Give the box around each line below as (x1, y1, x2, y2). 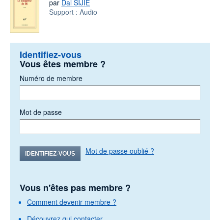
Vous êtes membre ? (20, 57, 106, 70)
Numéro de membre (20, 73, 82, 83)
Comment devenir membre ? (27, 197, 116, 207)
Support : (49, 7, 80, 17)
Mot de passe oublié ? (85, 146, 154, 156)
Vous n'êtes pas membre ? (20, 181, 131, 194)
